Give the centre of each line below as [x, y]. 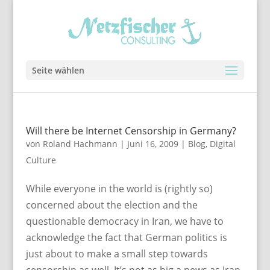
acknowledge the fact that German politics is [126, 237]
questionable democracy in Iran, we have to [124, 221]
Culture [41, 160]
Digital [222, 144]
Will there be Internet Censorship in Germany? [131, 131]
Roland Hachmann [80, 144]
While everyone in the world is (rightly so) [119, 189]
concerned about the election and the [111, 205]
